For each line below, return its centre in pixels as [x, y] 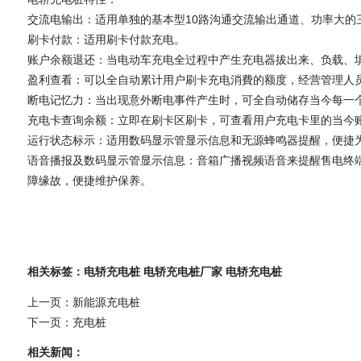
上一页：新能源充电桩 [83, 302]
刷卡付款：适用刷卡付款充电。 [106, 40]
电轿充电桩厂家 [183, 271]
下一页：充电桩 [66, 322]
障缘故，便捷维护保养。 [89, 181]
